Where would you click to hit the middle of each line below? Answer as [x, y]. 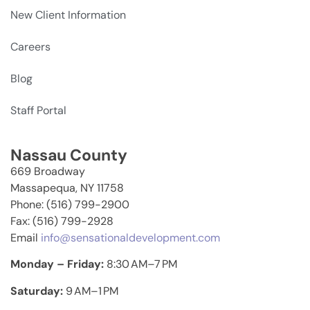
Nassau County [69, 155]
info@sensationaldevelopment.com [130, 237]
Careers [30, 46]
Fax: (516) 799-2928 [62, 221]
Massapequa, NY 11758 [67, 188]
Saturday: [38, 291]
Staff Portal [38, 110]
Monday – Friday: [58, 264]
